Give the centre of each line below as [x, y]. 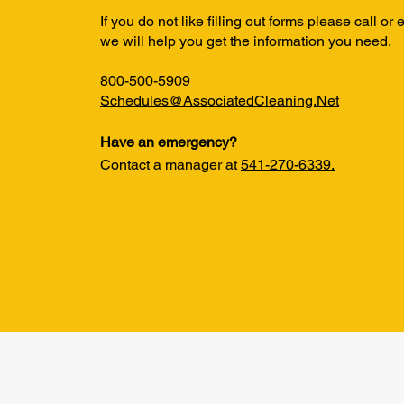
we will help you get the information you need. [246, 41]
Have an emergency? [169, 142]
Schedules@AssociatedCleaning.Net [220, 101]
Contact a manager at [170, 165]
